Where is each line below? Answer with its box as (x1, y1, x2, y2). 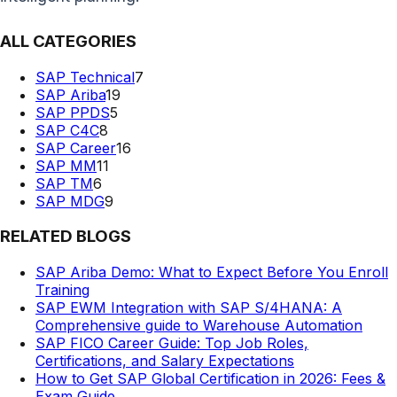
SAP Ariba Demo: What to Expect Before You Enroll (35, 262, 388, 281)
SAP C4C (35, 121, 99, 139)
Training (35, 280, 90, 299)
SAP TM (35, 174, 93, 192)
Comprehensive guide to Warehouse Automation (35, 315, 362, 334)
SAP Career (35, 138, 116, 157)
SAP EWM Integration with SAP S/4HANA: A (35, 298, 342, 316)
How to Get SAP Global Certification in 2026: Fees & (35, 369, 385, 387)
